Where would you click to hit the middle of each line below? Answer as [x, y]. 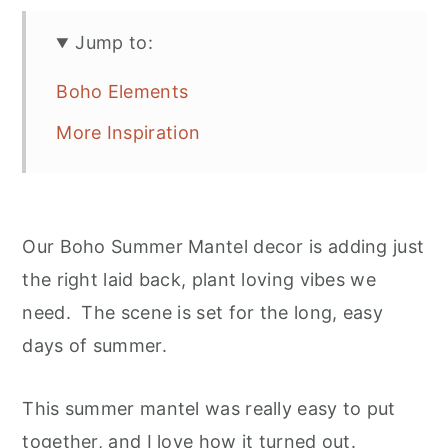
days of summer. [94, 346]
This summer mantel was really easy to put [209, 409]
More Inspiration [128, 133]
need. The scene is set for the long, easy [202, 313]
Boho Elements [122, 92]
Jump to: [114, 43]
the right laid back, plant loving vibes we [199, 280]
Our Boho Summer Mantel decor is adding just [223, 247]
